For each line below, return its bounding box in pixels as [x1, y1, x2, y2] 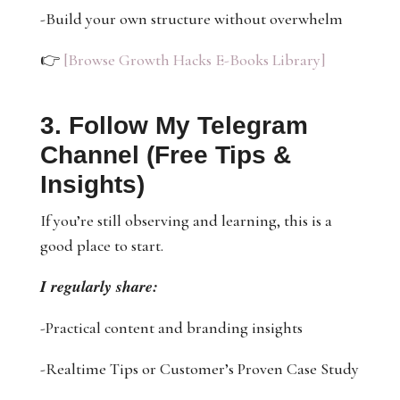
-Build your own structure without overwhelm [39, 9, 343, 29]
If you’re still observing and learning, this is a [39, 211, 332, 230]
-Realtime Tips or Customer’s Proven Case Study [39, 359, 359, 379]
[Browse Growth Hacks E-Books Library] [62, 50, 326, 70]
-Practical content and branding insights [39, 318, 303, 337]
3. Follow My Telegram [39, 112, 308, 139]
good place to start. [39, 236, 163, 255]
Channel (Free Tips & [39, 141, 291, 169]
